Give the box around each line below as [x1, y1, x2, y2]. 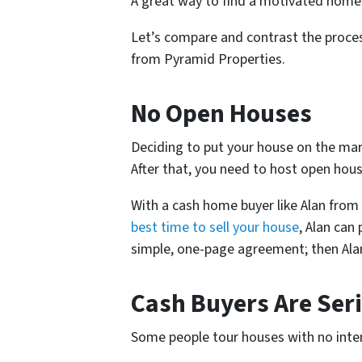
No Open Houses [131, 96, 312, 133]
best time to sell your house [131, 217, 299, 238]
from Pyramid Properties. [131, 49, 285, 70]
